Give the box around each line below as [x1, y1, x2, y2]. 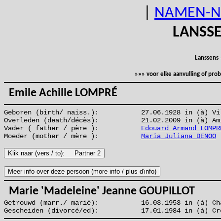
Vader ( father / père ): [4, 124, 99, 132]
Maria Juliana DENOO [141, 132, 216, 140]
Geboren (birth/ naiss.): [4, 109, 99, 116]
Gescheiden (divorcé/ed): [4, 207, 99, 215]
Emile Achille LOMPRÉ [4, 87, 117, 99]
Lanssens [194, 55, 219, 61]
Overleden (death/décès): [4, 116, 99, 124]
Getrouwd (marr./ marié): [4, 199, 99, 207]
